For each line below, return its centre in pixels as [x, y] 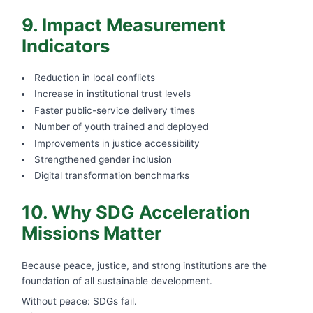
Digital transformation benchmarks [112, 176]
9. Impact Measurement [123, 24]
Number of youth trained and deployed [122, 127]
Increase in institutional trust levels [113, 94]
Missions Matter [91, 233]
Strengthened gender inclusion [103, 160]
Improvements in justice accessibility [117, 143]
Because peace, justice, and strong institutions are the [144, 266]
